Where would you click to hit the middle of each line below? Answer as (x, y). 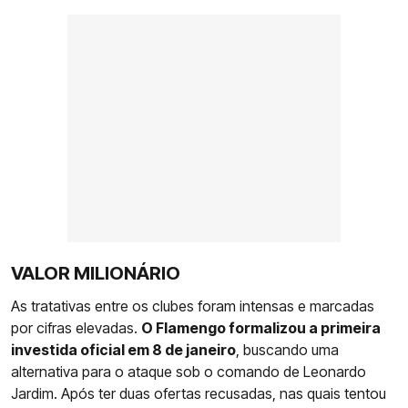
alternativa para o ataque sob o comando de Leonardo (189, 372)
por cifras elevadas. (76, 328)
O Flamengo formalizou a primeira (261, 328)
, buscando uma (287, 350)
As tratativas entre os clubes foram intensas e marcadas (193, 306)
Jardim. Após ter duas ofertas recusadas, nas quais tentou (199, 394)
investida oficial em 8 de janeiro (123, 350)
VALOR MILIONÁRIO (96, 274)
